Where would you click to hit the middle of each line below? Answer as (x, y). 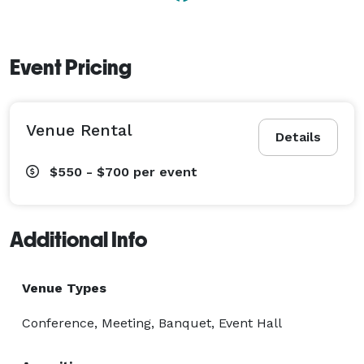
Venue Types (64, 288)
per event (165, 171)
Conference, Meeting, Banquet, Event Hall (152, 323)
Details (298, 136)
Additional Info (78, 239)
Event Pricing (71, 67)
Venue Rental (79, 130)
